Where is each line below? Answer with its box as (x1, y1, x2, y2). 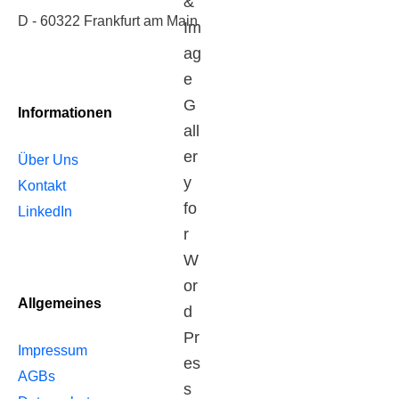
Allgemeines (18, 294, 102, 311)
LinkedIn (18, 203, 72, 219)
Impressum (18, 342, 87, 358)
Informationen (18, 103, 112, 120)
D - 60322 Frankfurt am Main (18, 12, 198, 28)
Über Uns (18, 151, 78, 167)
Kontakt (18, 177, 66, 193)
